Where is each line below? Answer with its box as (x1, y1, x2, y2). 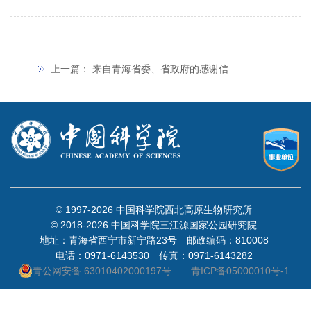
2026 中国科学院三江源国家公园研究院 (86, 219, 257, 230)
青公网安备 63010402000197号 (32, 264, 171, 276)
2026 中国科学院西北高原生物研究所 (91, 203, 252, 215)
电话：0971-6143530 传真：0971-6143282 (55, 249, 253, 261)
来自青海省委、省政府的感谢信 (92, 62, 228, 74)
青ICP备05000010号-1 (190, 264, 289, 276)
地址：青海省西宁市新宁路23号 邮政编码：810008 (39, 234, 269, 246)
